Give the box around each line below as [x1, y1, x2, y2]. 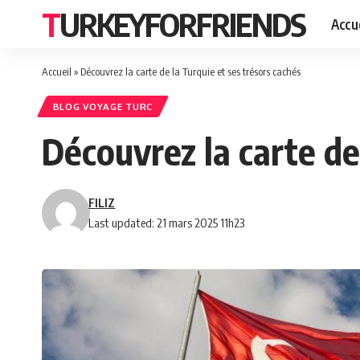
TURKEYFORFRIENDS [59, 4, 305, 44]
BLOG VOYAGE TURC [52, 100, 153, 113]
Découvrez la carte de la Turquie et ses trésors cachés [80, 65, 301, 78]
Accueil [42, 65, 72, 78]
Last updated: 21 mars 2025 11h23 [88, 215, 245, 231]
